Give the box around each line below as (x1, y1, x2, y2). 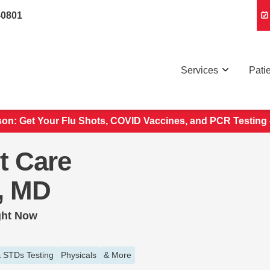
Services (181, 64, 218, 75)
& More (104, 250, 131, 260)
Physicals (61, 250, 96, 260)
